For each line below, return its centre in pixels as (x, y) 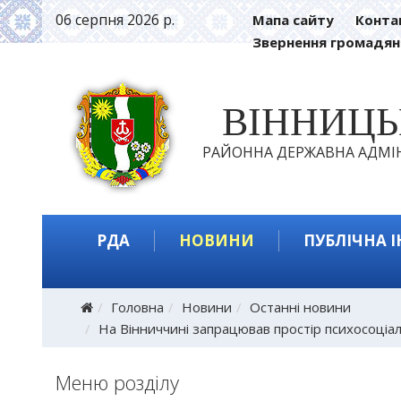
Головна (137, 307)
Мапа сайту (294, 20)
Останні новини (300, 307)
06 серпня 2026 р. (115, 20)
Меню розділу (118, 382)
